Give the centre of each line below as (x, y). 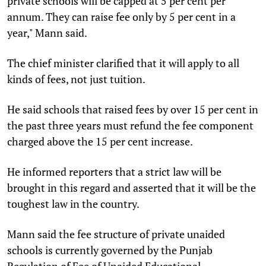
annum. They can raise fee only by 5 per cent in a (121, 16)
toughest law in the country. (73, 203)
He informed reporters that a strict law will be (114, 171)
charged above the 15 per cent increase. (100, 141)
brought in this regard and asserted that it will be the (132, 187)
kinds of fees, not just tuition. (76, 79)
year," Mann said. (47, 32)
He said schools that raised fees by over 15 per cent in (133, 109)
